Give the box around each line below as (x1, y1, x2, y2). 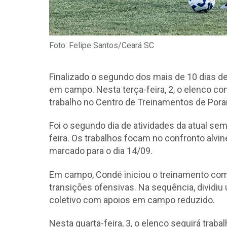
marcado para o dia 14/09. (49, 145, 155, 157)
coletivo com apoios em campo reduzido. (49, 194, 217, 205)
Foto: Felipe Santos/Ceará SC (49, 40, 154, 50)
